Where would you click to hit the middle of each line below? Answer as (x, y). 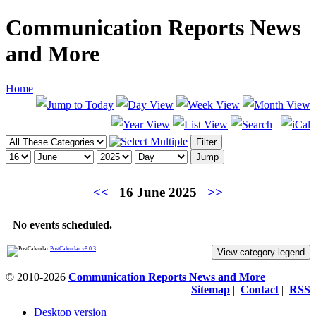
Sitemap (211, 290)
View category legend (261, 253)
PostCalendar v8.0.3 (73, 249)
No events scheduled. (62, 225)
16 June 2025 (158, 192)
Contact (260, 290)
